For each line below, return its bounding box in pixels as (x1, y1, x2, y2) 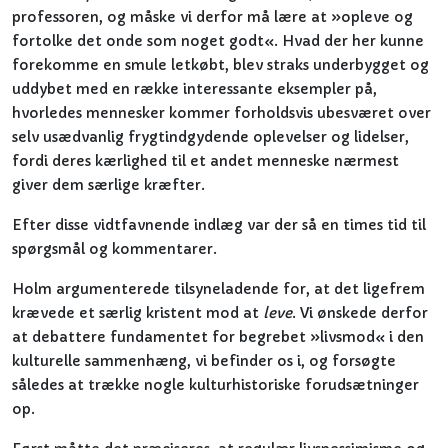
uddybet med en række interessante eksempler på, (12, 80, 377, 98)
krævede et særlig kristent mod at (12, 304, 263, 322)
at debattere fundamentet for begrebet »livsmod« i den (12, 328, 424, 346)
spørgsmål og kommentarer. (12, 240, 217, 258)
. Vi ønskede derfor (292, 304, 428, 322)
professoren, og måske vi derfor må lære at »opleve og (12, 8, 413, 26)
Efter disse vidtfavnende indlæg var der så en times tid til (12, 216, 426, 234)
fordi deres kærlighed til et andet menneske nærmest (12, 152, 399, 170)
